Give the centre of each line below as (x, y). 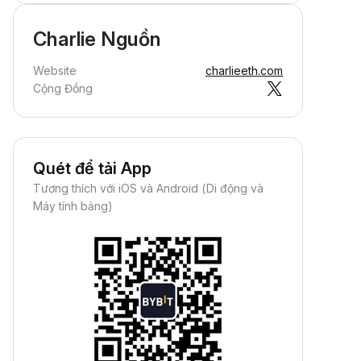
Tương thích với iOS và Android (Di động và (148, 188)
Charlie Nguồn (97, 39)
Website (55, 71)
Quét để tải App (92, 168)
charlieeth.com (244, 71)
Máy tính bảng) (73, 206)
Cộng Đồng (63, 88)
